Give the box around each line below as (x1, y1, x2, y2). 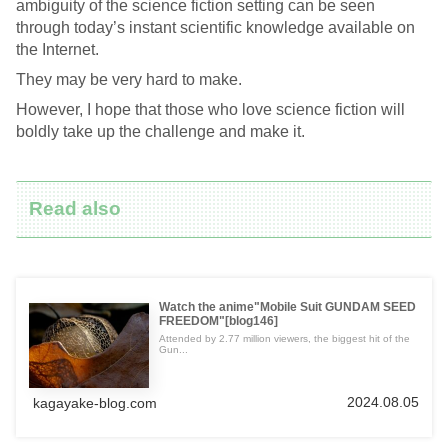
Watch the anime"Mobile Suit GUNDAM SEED (158, 300, 416, 315)
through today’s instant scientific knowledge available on (16, 18, 415, 36)
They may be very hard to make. (16, 70, 242, 88)
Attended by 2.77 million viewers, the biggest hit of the (158, 333, 410, 345)
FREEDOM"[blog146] (158, 314, 278, 329)
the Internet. (16, 40, 99, 58)
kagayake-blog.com (32, 394, 157, 411)
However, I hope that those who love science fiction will (16, 100, 405, 118)
